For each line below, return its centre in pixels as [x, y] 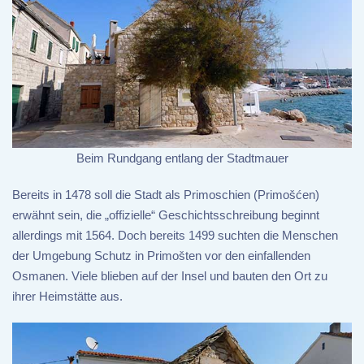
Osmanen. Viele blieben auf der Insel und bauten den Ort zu [170, 276]
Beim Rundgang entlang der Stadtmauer [182, 158]
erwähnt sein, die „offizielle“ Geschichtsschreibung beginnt [166, 215]
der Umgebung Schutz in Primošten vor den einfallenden [161, 256]
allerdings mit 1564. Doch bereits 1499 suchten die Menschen [175, 236]
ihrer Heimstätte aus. [67, 297]
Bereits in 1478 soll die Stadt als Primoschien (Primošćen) [166, 195]
